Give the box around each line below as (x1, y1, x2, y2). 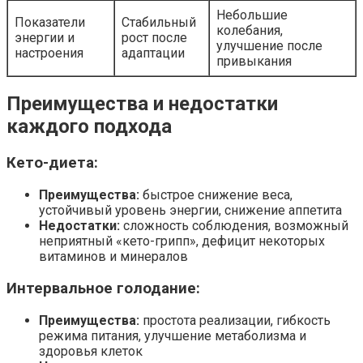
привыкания (216, 53, 292, 69)
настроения (15, 45, 83, 61)
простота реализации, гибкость (139, 312, 331, 328)
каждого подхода (6, 115, 172, 139)
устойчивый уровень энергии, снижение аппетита (39, 203, 342, 219)
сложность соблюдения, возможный (120, 218, 348, 234)
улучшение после (216, 37, 322, 53)
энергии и (15, 29, 75, 45)
